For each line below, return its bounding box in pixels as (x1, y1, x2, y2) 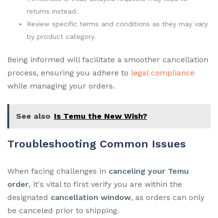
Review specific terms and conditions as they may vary (27, 19, 208, 28)
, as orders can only (131, 192, 204, 202)
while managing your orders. (7, 81, 115, 91)
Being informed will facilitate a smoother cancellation (7, 54, 208, 64)
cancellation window (51, 192, 131, 202)
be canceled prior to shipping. (7, 205, 119, 215)
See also (16, 111, 50, 121)
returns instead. (27, 7, 78, 15)
